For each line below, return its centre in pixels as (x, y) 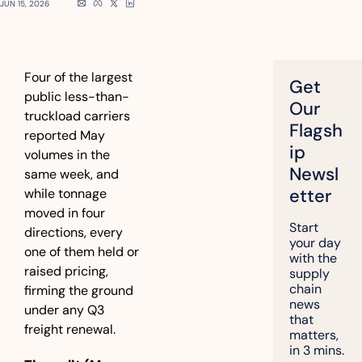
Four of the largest (78, 77)
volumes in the (67, 155)
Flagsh (316, 130)
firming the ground (79, 290)
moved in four (65, 213)
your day (316, 243)
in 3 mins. (317, 350)
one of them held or (82, 252)
